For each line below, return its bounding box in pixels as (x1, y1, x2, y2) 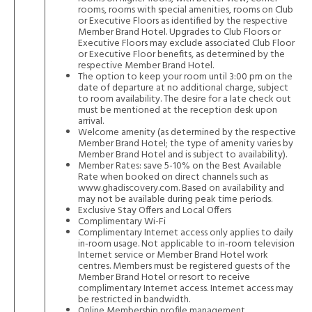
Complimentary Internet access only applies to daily (78, 225, 293, 241)
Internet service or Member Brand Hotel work (78, 247, 268, 263)
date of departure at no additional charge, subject (78, 80, 288, 96)
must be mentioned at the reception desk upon (78, 102, 277, 118)
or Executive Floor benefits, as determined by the (78, 47, 285, 63)
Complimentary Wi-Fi (78, 214, 166, 230)
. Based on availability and (178, 180, 284, 196)
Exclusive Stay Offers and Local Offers (78, 203, 231, 219)
